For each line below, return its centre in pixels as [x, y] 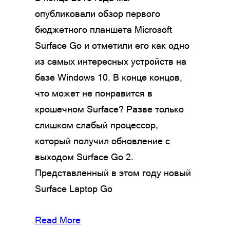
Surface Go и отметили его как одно [112, 45]
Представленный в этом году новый [113, 172]
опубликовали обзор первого [98, 13]
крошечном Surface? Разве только [109, 109]
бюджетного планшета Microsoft [103, 29]
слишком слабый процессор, [97, 125]
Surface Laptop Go [74, 188]
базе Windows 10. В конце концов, [109, 77]
